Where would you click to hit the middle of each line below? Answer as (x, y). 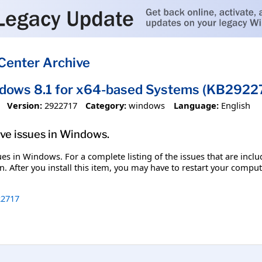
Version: (24, 105)
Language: (196, 105)
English (235, 105)
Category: (106, 105)
